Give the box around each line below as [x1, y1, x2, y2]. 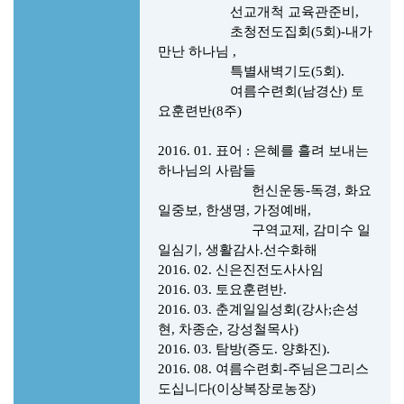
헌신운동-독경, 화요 [158, 183, 372, 197]
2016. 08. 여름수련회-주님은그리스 [158, 362, 369, 376]
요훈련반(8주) [158, 104, 242, 118]
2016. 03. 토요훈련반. [158, 282, 287, 297]
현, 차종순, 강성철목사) [158, 322, 298, 336]
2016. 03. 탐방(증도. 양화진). [158, 342, 330, 356]
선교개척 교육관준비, [158, 5, 363, 19]
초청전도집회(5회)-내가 [158, 24, 372, 39]
